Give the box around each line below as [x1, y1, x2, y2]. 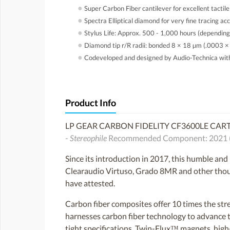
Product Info [65, 98, 116, 109]
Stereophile [70, 133, 107, 143]
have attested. [65, 178, 115, 188]
